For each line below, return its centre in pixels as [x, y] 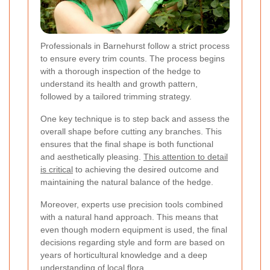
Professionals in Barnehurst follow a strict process [135, 46]
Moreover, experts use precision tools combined [132, 204]
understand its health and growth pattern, [119, 83]
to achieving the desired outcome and [146, 169]
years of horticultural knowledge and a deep [124, 255]
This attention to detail [186, 156]
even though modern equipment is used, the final [134, 229]
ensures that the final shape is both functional [127, 144]
